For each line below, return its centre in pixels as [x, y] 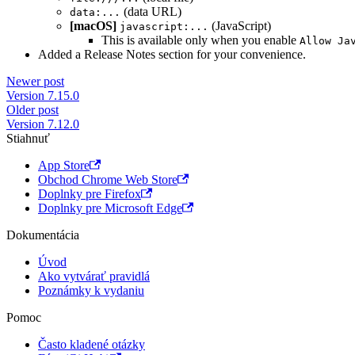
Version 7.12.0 [43, 124]
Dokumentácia [43, 235]
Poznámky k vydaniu [91, 291]
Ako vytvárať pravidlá [94, 277]
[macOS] [93, 26]
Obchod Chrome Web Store [108, 180]
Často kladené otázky [92, 345]
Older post [32, 110]
